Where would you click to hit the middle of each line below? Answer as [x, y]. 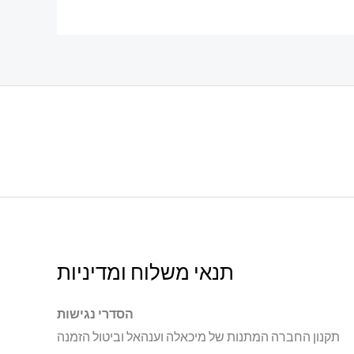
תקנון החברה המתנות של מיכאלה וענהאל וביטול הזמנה [199, 337]
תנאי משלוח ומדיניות [146, 272]
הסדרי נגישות [96, 314]
